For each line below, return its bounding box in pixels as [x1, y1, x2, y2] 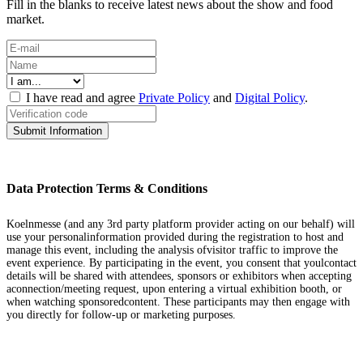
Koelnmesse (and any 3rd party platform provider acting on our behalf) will [6, 217, 355, 230]
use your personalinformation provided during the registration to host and [6, 230, 344, 243]
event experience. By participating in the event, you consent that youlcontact [6, 256, 357, 269]
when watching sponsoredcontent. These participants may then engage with [6, 295, 350, 308]
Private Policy [139, 91, 210, 105]
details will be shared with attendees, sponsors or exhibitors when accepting [6, 269, 352, 282]
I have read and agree [26, 91, 135, 105]
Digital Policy [235, 91, 305, 105]
